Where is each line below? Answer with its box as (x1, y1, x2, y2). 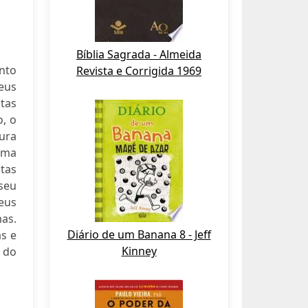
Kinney (121, 243, 157, 258)
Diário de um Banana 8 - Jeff (67, 227, 211, 242)
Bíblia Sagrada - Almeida (76, 47, 201, 62)
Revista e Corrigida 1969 (76, 63, 201, 78)
